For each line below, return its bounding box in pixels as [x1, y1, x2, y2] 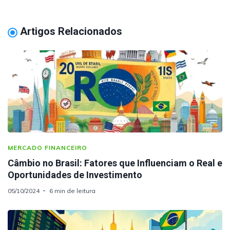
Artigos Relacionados [20, 25, 122, 38]
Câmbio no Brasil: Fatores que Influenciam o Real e [8, 158, 222, 169]
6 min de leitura [49, 187, 95, 195]
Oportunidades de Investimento [8, 169, 142, 181]
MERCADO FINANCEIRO [8, 144, 87, 152]
